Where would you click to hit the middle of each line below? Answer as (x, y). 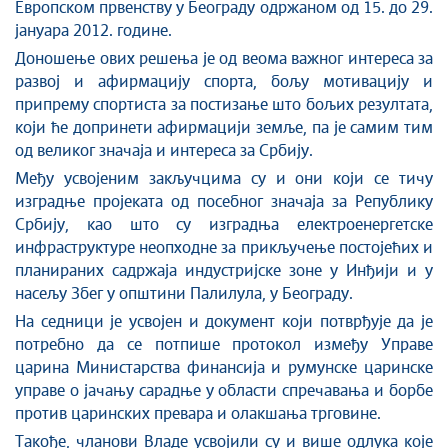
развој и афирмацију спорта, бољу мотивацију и (224, 82)
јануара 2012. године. (93, 31)
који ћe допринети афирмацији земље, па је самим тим (224, 128)
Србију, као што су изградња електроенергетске (224, 225)
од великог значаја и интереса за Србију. (164, 151)
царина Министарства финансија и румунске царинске (224, 368)
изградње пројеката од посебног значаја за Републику (224, 202)
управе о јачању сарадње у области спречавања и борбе (224, 391)
